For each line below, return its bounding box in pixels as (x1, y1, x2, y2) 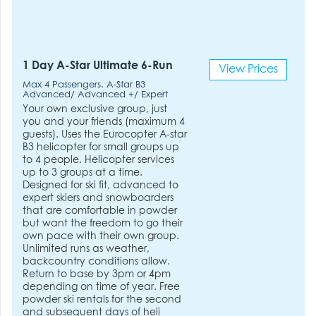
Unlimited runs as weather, (23, 243, 150, 254)
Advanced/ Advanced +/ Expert (23, 90, 169, 99)
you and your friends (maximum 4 (23, 116, 186, 127)
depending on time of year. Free (23, 281, 181, 292)
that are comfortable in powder (23, 205, 178, 216)
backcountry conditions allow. (23, 256, 171, 267)
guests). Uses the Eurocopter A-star (23, 129, 188, 140)
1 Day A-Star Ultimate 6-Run (23, 61, 174, 71)
